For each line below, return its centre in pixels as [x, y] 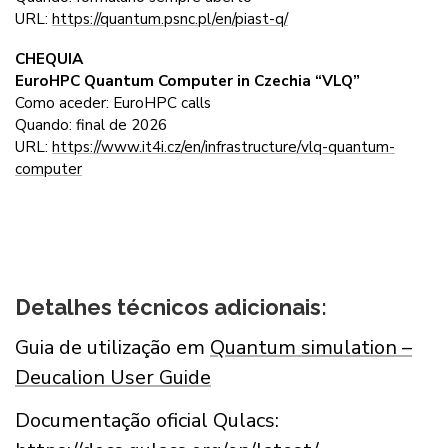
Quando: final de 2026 [91, 125]
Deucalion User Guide [113, 377]
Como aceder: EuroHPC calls [115, 103]
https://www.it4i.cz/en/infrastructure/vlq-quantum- [223, 147]
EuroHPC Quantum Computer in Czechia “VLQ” [187, 81]
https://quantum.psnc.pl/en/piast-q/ [170, 19]
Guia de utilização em [112, 347]
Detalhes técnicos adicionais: [171, 306]
